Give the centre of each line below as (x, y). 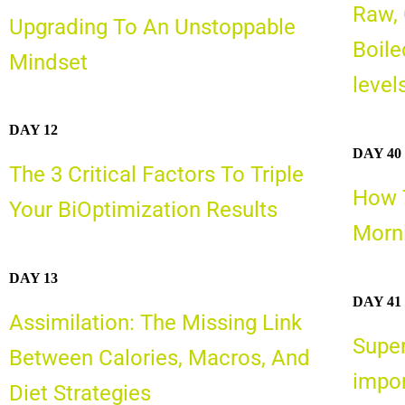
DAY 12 (33, 130)
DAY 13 (33, 278)
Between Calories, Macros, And (160, 358)
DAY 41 (377, 301)
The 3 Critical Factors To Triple (156, 175)
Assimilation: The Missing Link (155, 322)
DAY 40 (377, 153)
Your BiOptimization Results (143, 210)
